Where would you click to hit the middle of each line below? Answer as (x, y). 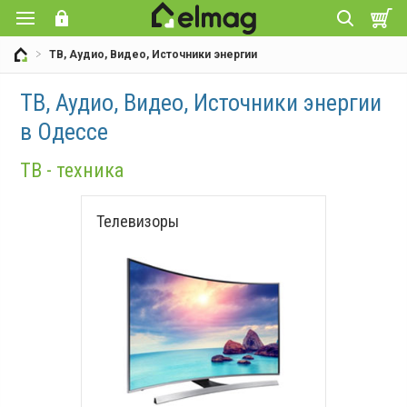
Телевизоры (138, 221)
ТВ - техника (72, 170)
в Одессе (65, 132)
